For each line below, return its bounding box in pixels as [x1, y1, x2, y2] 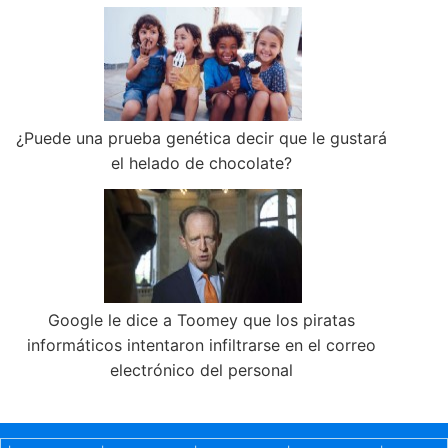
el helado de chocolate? [111, 153, 293, 174]
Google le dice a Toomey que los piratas [48, 310, 356, 331]
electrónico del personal [110, 360, 294, 381]
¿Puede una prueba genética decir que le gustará [16, 128, 388, 149]
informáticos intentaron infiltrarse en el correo [27, 335, 377, 356]
